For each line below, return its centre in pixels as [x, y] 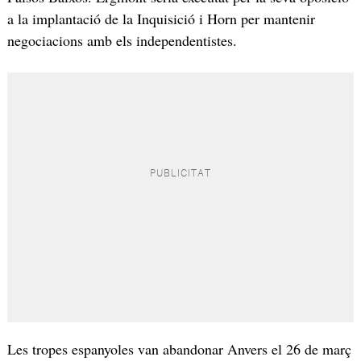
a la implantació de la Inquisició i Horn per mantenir [161, 18]
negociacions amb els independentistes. [122, 40]
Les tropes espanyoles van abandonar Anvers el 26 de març [179, 349]
